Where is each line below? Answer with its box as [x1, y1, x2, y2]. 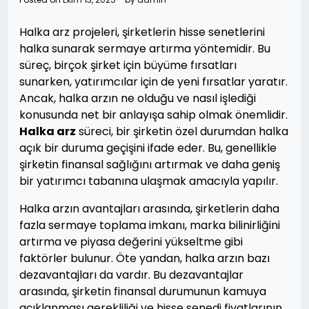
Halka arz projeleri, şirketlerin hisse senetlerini [19, 24, 265, 40]
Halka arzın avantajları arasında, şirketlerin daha [19, 201, 279, 217]
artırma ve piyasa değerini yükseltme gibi [19, 234, 243, 250]
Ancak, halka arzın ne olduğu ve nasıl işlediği [19, 90, 256, 106]
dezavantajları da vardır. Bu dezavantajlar [19, 267, 243, 283]
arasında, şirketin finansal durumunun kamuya [19, 283, 266, 299]
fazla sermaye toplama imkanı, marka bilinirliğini [19, 217, 280, 233]
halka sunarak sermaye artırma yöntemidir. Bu [19, 41, 270, 57]
